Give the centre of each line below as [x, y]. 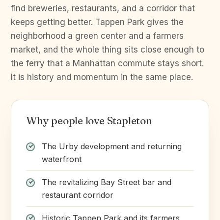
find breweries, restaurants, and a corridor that [103, 8]
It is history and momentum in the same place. [102, 77]
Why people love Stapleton [89, 120]
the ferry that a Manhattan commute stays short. [107, 63]
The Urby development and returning [112, 146]
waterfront [62, 159]
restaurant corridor [78, 195]
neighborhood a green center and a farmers [97, 36]
